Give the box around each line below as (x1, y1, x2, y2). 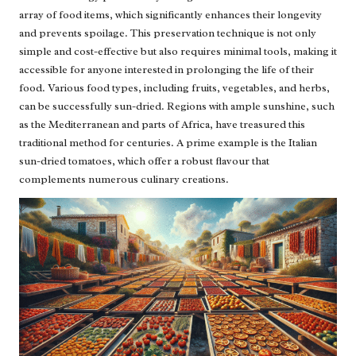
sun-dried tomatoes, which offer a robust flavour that (19, 153, 269, 168)
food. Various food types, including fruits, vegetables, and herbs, (19, 80, 330, 95)
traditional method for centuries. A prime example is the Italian (19, 135, 317, 149)
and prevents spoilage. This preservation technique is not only (19, 25, 316, 40)
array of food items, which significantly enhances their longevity (19, 7, 322, 21)
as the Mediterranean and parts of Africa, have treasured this (19, 117, 305, 131)
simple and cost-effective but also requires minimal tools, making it (19, 44, 337, 58)
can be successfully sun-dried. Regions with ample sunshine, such (19, 99, 335, 113)
